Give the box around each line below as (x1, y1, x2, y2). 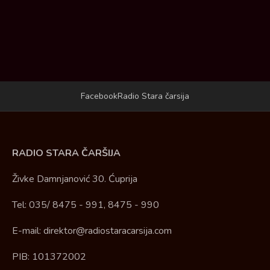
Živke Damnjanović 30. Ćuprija (12, 172, 137, 186)
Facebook (81, 90, 118, 102)
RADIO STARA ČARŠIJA (12, 146, 121, 160)
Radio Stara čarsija (118, 90, 189, 102)
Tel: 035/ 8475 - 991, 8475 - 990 (12, 198, 159, 212)
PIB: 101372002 (12, 250, 86, 264)
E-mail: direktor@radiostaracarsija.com (12, 224, 172, 238)
